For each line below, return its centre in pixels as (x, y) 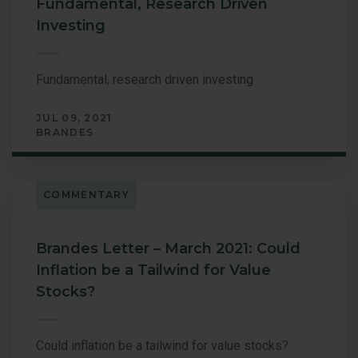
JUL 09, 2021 (74, 117)
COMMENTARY (86, 194)
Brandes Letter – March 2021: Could (168, 248)
